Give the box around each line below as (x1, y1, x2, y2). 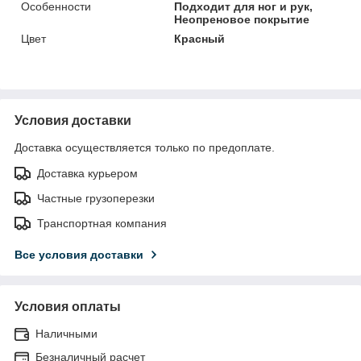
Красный (174, 31, 226, 45)
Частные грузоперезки (37, 191, 155, 205)
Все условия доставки (15, 247, 143, 261)
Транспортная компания (37, 216, 167, 230)
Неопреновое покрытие (174, 12, 310, 26)
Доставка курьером (37, 166, 138, 180)
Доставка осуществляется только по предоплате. (15, 140, 275, 154)
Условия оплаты (15, 299, 121, 313)
